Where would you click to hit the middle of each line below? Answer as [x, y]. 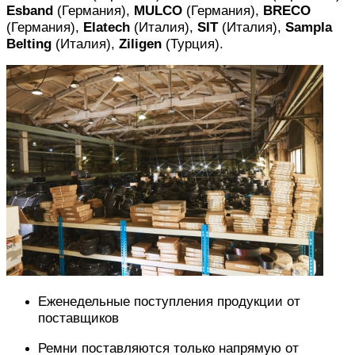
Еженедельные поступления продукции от [169, 301]
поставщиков [78, 317]
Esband [30, 11]
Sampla [309, 27]
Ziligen [140, 44]
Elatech [107, 27]
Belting [29, 44]
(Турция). [193, 44]
